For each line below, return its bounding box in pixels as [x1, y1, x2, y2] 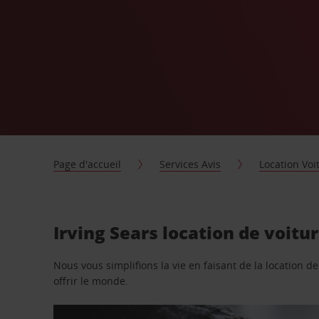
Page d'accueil [53, 157, 122, 171]
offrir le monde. [53, 274, 129, 288]
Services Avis [159, 157, 221, 171]
